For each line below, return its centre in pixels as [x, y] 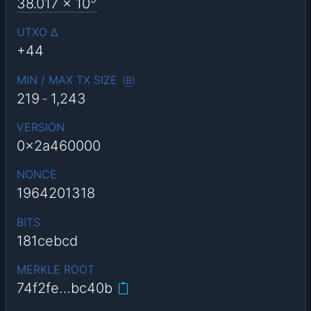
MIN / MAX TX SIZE [67, 79]
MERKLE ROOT [55, 270]
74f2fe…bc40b [64, 288]
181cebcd [47, 241]
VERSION [40, 127]
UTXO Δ [37, 32]
